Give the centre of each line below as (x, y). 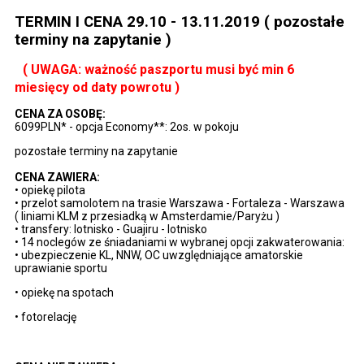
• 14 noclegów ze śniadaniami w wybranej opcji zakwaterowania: (181, 242)
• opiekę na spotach (64, 292)
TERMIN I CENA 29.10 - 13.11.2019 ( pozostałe (180, 22)
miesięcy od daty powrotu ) (97, 87)
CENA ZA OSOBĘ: (60, 113)
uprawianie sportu (61, 268)
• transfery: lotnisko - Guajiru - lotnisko (111, 229)
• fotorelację (45, 316)
